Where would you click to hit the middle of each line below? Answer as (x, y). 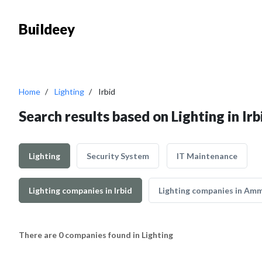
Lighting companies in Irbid (80, 190)
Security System (118, 156)
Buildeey (47, 29)
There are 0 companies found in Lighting (96, 235)
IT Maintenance (207, 156)
